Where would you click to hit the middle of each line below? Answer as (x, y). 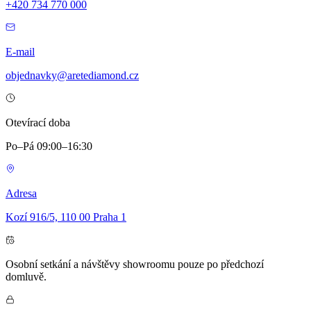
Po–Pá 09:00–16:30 (49, 146)
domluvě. (26, 276)
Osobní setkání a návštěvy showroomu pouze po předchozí (135, 264)
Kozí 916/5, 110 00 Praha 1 (66, 217)
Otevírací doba (38, 122)
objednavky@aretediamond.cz (72, 75)
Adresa (21, 193)
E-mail (20, 51)
